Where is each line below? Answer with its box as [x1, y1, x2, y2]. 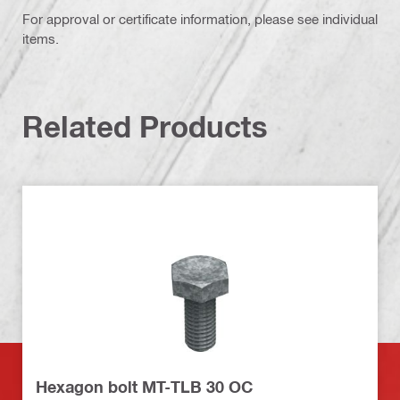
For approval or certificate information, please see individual [22, 10, 378, 27]
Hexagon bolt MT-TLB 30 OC [36, 376, 253, 396]
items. [22, 29, 59, 46]
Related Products [22, 108, 268, 144]
